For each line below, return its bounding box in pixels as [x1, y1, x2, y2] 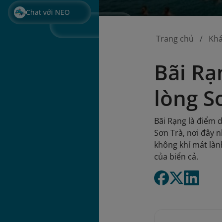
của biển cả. [154, 151, 199, 162]
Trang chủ [156, 33, 194, 44]
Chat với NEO [26, 7, 70, 17]
